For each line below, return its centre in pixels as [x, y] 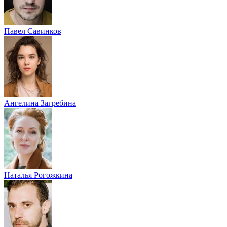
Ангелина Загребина [40, 103]
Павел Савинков [33, 31]
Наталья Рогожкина [38, 175]
